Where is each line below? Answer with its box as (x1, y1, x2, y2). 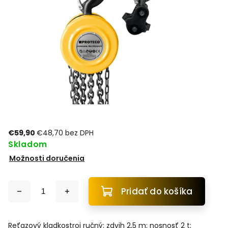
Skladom (8, 139, 47, 150)
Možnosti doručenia (9, 153, 84, 163)
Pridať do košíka (121, 185, 193, 197)
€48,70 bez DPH (37, 128, 94, 138)
